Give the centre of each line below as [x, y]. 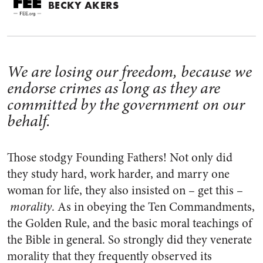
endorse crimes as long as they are [114, 88]
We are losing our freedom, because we [129, 72]
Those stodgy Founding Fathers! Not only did [120, 158]
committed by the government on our [126, 104]
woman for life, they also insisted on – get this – [125, 190]
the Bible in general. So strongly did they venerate [129, 240]
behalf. [29, 121]
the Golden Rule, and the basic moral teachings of [129, 223]
